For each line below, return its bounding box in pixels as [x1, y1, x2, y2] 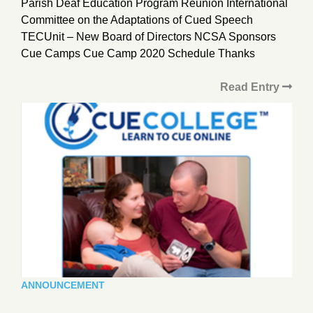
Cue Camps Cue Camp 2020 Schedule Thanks [21, 47, 255, 59]
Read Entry [220, 80, 282, 93]
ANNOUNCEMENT [21, 279, 105, 291]
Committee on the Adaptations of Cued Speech [21, 13, 253, 26]
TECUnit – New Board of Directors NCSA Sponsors [21, 30, 276, 43]
